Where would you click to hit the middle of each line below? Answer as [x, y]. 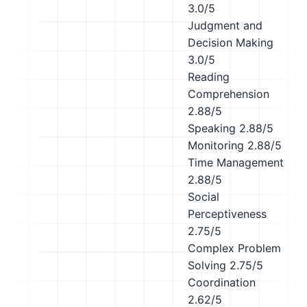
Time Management [236, 162]
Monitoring [216, 145]
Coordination [222, 282]
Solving [207, 265]
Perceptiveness [227, 214]
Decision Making [231, 42]
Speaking [212, 128]
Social [204, 197]
